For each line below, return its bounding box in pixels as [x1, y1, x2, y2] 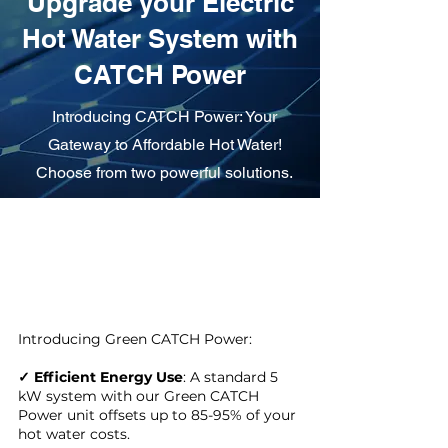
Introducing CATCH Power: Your [52, 107, 277, 126]
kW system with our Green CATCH [18, 387, 259, 405]
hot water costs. [18, 425, 130, 443]
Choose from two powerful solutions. [36, 163, 293, 182]
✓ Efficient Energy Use [18, 368, 183, 386]
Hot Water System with [22, 23, 298, 54]
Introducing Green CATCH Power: [18, 330, 252, 348]
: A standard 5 [183, 368, 278, 386]
